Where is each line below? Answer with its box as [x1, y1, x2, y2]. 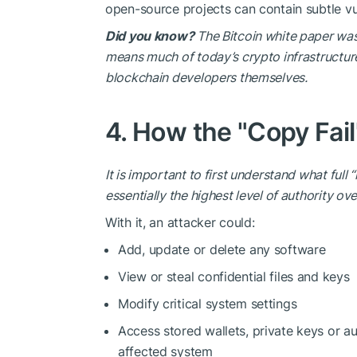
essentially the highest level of [105, 187, 280, 203]
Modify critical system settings [118, 296, 297, 312]
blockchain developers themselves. [105, 69, 308, 85]
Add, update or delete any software [118, 241, 326, 257]
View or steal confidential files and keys [118, 269, 350, 284]
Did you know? [105, 28, 198, 44]
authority [280, 187, 333, 203]
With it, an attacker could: [105, 214, 255, 230]
